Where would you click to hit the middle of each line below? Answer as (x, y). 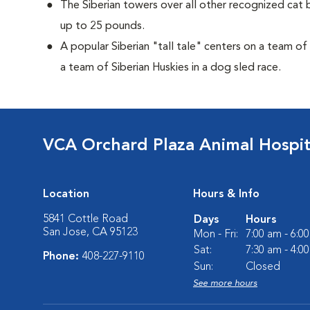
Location (66, 194)
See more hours (225, 283)
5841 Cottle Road (85, 219)
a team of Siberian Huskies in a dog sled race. (171, 68)
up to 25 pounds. (102, 26)
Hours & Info (226, 194)
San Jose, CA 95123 (90, 232)
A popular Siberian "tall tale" (132, 47)
